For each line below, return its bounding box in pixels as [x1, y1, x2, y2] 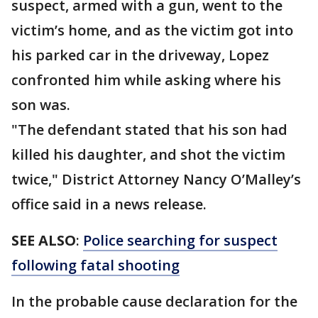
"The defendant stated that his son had [11, 119, 287, 139]
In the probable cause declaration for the [11, 291, 297, 311]
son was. [11, 94, 74, 114]
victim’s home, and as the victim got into [11, 20, 293, 40]
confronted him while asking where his [11, 70, 281, 89]
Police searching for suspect [83, 230, 278, 250]
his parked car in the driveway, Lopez [11, 45, 269, 65]
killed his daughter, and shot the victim [11, 144, 285, 164]
